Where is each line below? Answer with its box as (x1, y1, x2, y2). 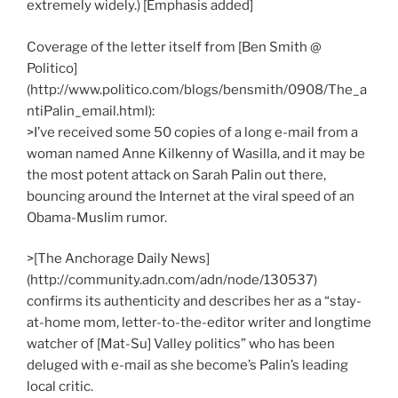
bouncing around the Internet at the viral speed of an (27, 187, 354, 204)
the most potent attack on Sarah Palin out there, (27, 166, 326, 183)
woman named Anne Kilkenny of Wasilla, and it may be (27, 145, 365, 162)
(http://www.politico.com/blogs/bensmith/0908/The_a (27, 81, 367, 98)
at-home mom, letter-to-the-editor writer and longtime (27, 314, 371, 331)
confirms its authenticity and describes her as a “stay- (27, 293, 362, 310)
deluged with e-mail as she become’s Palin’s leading (27, 357, 348, 374)
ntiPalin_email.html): (27, 102, 155, 119)
